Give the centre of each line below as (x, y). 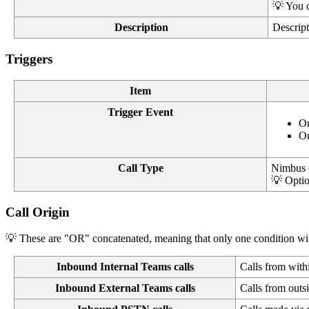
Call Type (140, 168)
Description (141, 28)
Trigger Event (140, 112)
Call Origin (38, 212)
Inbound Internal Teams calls (125, 267)
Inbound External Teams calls (125, 288)
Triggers (29, 59)
